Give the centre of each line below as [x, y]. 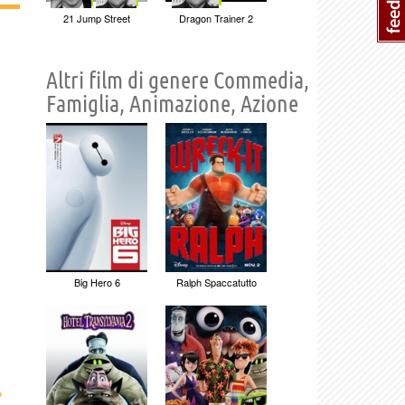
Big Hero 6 [97, 282]
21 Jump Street [97, 18]
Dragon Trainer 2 [216, 18]
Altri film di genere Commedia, [178, 80]
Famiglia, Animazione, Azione [172, 103]
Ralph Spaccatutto [216, 282]
